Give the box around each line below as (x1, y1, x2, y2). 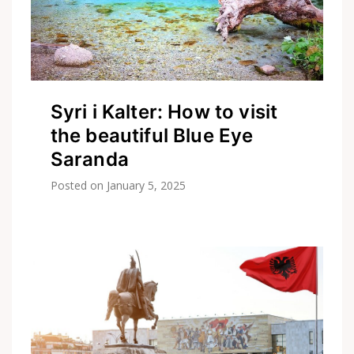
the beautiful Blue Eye (50, 124, 254, 148)
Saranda (50, 148, 129, 171)
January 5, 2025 (106, 178, 186, 194)
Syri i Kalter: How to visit (50, 100, 278, 124)
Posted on (50, 178, 107, 194)
